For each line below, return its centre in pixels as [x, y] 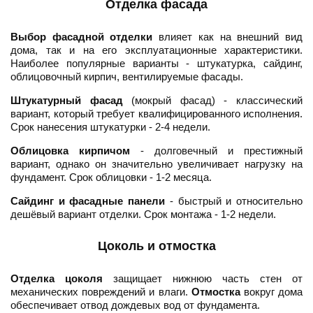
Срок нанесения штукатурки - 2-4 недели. [110, 127]
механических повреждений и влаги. [101, 292]
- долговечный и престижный [216, 151]
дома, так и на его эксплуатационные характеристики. [156, 50]
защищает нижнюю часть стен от [203, 279]
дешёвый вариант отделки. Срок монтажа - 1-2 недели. [143, 214]
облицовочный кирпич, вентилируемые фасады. [127, 77]
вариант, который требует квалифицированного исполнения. [156, 114]
